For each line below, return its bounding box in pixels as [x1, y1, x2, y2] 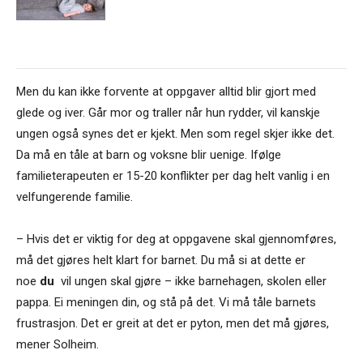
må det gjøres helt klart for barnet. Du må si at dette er [16, 253, 305, 268]
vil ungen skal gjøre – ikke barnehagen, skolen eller [54, 274, 327, 289]
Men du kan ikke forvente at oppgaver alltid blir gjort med [16, 84, 316, 100]
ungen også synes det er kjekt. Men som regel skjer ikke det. [16, 126, 335, 142]
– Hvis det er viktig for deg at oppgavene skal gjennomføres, [16, 232, 336, 247]
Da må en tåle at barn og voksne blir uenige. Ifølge [16, 147, 281, 163]
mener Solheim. [16, 337, 99, 352]
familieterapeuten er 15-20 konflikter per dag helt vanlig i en [16, 169, 330, 184]
